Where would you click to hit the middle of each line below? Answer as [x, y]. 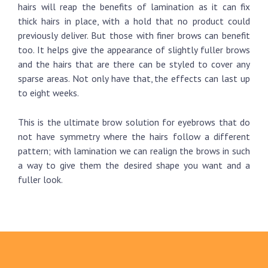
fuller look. [40, 179]
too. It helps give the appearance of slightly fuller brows [134, 50]
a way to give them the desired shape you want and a [134, 165]
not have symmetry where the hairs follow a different [134, 136]
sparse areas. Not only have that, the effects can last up [134, 78]
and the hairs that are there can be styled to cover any [134, 64]
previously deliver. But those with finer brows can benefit [134, 35]
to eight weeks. [48, 93]
